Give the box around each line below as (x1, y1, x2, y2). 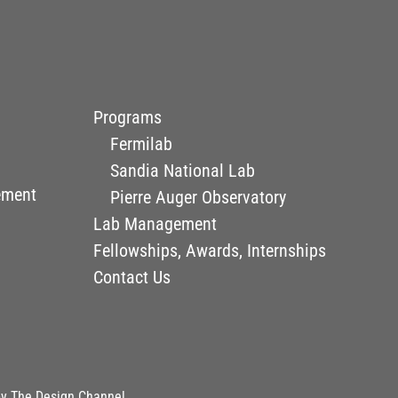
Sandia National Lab (109, 159, 255, 181)
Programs (93, 106, 163, 128)
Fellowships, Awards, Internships (93, 239, 327, 261)
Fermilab (109, 132, 172, 155)
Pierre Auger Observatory (109, 186, 286, 208)
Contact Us (93, 266, 171, 288)
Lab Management (93, 212, 218, 235)
